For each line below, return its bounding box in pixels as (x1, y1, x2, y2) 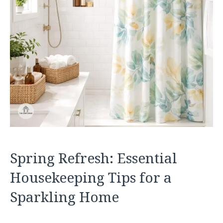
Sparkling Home (10, 187, 119, 206)
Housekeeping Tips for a (10, 168, 172, 187)
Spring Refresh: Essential (10, 148, 177, 167)
